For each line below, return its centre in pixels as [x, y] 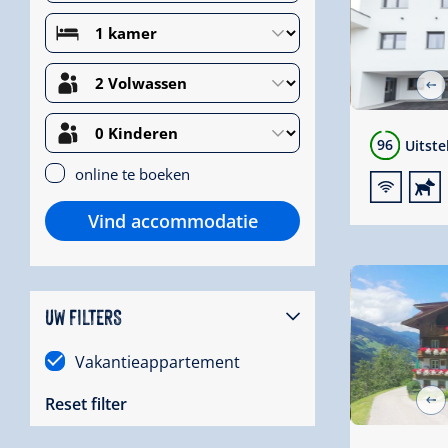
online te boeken [132, 173]
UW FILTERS [83, 315]
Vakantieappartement [157, 361]
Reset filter [86, 403]
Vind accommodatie [172, 220]
